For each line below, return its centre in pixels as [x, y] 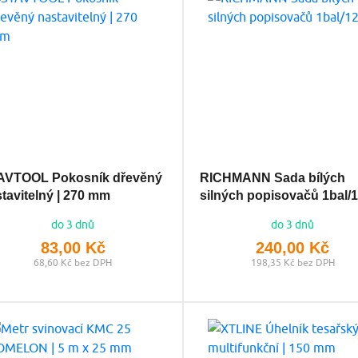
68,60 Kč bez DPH [73, 262]
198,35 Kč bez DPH [292, 262]
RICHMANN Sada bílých [272, 177]
